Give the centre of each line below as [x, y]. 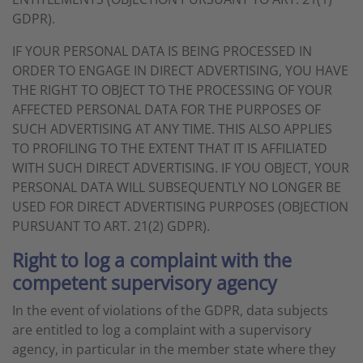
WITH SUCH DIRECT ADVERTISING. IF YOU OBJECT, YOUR [181, 168]
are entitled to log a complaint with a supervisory [162, 330]
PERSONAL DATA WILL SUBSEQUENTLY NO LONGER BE [177, 187]
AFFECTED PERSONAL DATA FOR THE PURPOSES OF [167, 109]
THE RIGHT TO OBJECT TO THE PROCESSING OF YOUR [172, 90]
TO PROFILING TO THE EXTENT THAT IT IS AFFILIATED [170, 148]
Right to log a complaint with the [152, 260]
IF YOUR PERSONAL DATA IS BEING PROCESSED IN [162, 51]
